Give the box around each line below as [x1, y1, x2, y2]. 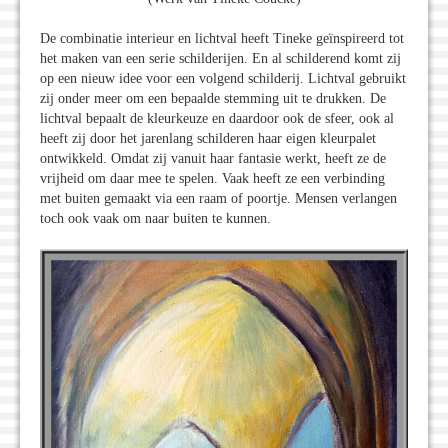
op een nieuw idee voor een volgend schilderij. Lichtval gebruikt [40, 71, 406, 87]
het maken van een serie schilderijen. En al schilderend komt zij [40, 51, 401, 67]
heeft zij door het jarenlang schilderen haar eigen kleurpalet [40, 131, 376, 147]
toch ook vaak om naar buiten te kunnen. [40, 211, 271, 227]
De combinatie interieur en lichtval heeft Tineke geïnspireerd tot [40, 31, 404, 47]
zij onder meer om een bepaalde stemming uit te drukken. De [40, 91, 386, 107]
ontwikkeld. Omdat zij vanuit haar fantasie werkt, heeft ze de [40, 151, 386, 167]
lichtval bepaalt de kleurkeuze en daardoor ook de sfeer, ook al [40, 111, 394, 127]
